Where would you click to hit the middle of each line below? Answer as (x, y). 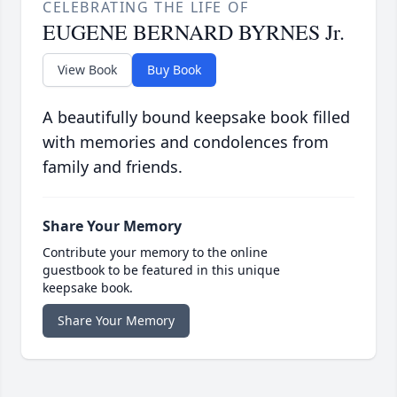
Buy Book (174, 70)
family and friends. (113, 167)
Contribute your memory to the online (155, 253)
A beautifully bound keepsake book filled (196, 117)
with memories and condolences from (186, 142)
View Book (87, 70)
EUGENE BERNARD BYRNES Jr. (194, 32)
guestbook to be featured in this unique (161, 270)
